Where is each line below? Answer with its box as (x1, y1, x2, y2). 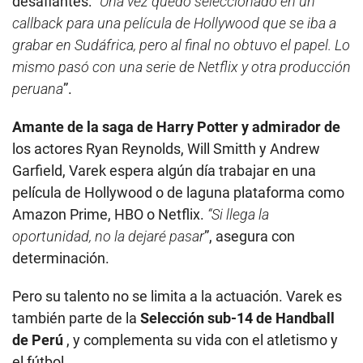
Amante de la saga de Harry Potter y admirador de (12, 118, 340, 136)
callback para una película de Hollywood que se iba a (12, 15, 336, 32)
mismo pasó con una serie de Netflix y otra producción (12, 58, 351, 76)
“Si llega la (207, 206, 269, 224)
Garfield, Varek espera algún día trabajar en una (12, 162, 316, 180)
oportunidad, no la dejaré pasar (12, 228, 204, 246)
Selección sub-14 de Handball (140, 310, 335, 327)
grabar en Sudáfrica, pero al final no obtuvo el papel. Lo (12, 36, 350, 54)
